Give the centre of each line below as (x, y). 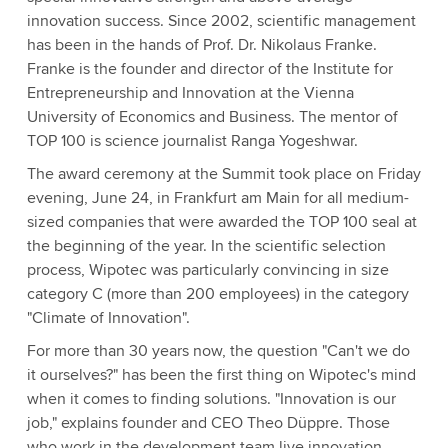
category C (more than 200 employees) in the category (217, 294)
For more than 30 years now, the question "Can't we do (218, 351)
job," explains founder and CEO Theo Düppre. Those (208, 423)
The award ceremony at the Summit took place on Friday (223, 174)
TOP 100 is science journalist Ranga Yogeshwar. (192, 141)
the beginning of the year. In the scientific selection (206, 246)
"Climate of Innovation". (108, 318)
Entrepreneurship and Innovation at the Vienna (190, 93)
